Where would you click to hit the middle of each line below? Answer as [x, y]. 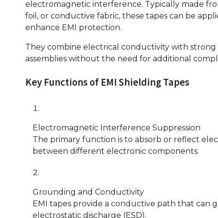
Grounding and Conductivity [88, 192]
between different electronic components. [116, 151]
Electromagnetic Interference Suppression [117, 128]
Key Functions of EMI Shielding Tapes [107, 82]
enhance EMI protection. [73, 28]
